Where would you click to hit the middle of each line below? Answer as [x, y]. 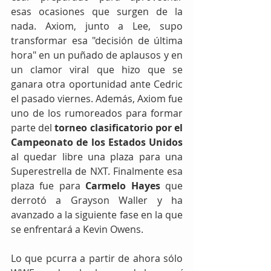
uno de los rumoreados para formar [97, 113]
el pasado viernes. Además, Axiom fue [97, 98]
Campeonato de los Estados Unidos [97, 142]
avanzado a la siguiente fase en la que [97, 214]
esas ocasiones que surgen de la [97, 11]
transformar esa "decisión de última [97, 40]
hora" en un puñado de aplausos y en [97, 55]
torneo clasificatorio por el [119, 127]
